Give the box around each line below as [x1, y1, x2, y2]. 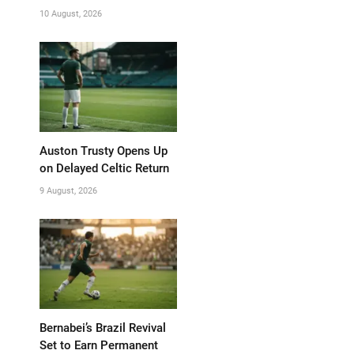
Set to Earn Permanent [40, 337, 158, 352]
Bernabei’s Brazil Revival [40, 320, 166, 335]
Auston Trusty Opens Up [40, 143, 168, 158]
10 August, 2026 [40, 8, 102, 19]
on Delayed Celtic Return [40, 160, 169, 175]
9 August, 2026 [40, 185, 97, 196]
